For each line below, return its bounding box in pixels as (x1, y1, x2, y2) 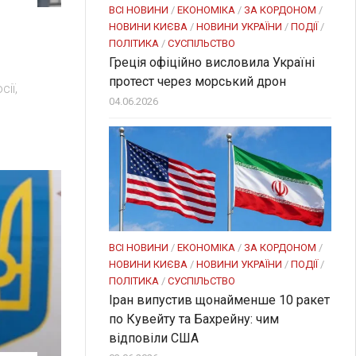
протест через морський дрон (109, 74, 286, 90)
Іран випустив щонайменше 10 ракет (109, 292, 330, 308)
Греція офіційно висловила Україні (109, 55, 315, 71)
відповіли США (109, 331, 199, 346)
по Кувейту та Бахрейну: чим (109, 311, 279, 327)
